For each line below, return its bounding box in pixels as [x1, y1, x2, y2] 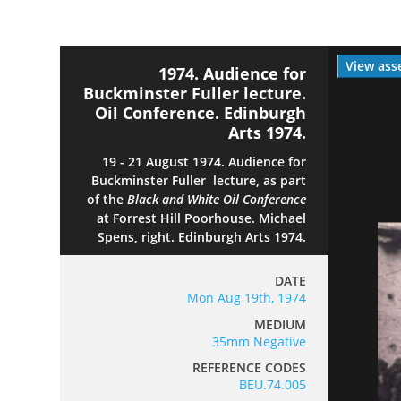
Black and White [127, 190, 220, 208]
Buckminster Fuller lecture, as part [91, 171, 307, 189]
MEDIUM [254, 315, 307, 333]
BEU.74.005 [239, 376, 307, 394]
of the [87, 190, 128, 208]
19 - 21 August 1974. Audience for [102, 152, 307, 170]
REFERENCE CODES [192, 359, 307, 377]
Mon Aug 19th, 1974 [187, 289, 307, 307]
